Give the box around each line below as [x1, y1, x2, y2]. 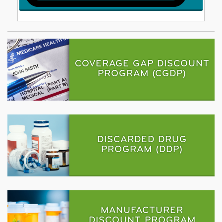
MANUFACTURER [101, 206, 184, 216]
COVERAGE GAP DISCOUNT [74, 59, 210, 69]
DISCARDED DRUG [97, 135, 187, 145]
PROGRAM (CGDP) [98, 69, 187, 79]
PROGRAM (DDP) [101, 145, 183, 155]
